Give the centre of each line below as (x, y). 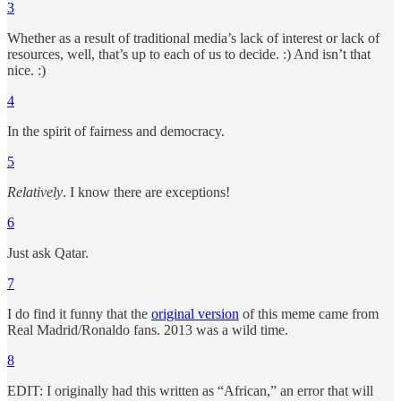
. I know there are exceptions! (146, 192)
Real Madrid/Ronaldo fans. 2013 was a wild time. (148, 330)
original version (195, 314)
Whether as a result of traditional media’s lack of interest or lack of (193, 38)
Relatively (35, 192)
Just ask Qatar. (48, 253)
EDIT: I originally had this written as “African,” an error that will (190, 391)
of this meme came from (309, 314)
